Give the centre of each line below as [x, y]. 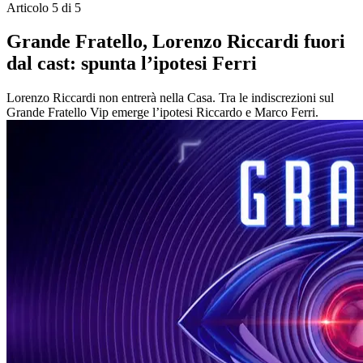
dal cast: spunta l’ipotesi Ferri [132, 64]
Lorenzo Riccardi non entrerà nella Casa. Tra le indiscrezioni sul [170, 98]
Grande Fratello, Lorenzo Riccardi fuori [176, 42]
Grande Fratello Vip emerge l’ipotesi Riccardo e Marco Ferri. [162, 113]
